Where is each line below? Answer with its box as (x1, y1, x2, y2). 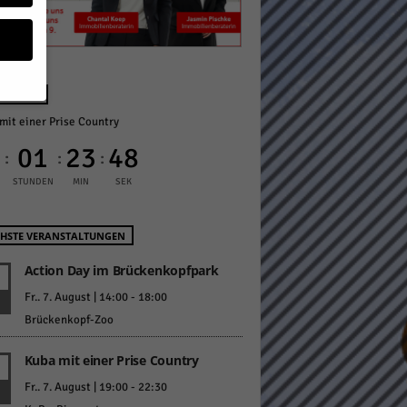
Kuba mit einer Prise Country (24, 352, 199, 370)
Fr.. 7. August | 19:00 (24, 380, 128, 395)
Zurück (3, 359, 33, 372)
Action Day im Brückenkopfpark (24, 262, 219, 280)
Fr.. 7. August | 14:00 (24, 290, 128, 305)
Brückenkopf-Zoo (24, 313, 114, 328)
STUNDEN (12, 176, 54, 188)
